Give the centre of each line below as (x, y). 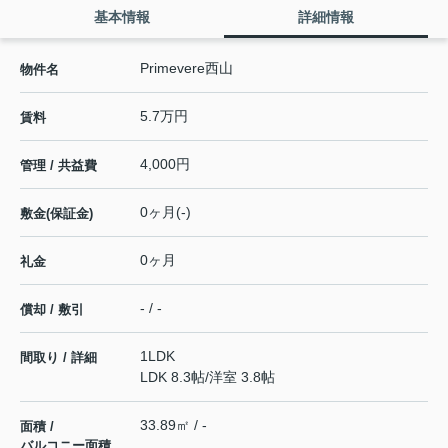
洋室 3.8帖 (242, 376)
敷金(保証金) (56, 213)
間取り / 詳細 (58, 357)
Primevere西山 (186, 67)
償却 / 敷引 (52, 309)
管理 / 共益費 (58, 165)
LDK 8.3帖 (172, 376)
